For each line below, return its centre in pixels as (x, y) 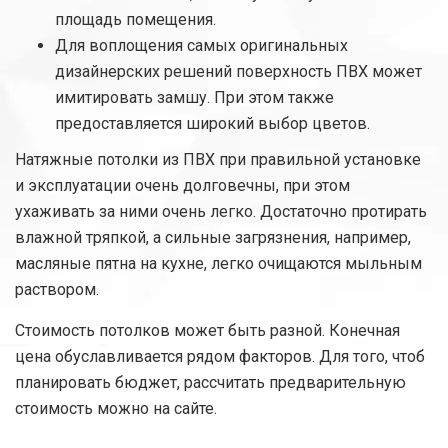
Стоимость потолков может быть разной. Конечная (207, 331)
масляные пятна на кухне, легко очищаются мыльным (218, 264)
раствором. (57, 290)
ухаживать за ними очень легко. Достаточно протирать (221, 212)
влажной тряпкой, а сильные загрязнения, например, (213, 238)
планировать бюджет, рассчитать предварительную (210, 383)
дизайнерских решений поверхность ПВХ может (238, 72)
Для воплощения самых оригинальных (201, 46)
